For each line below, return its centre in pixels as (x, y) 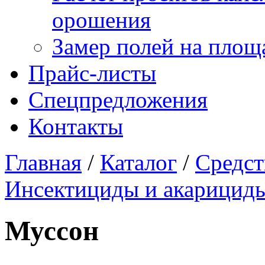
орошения (101, 20)
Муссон (52, 231)
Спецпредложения (118, 100)
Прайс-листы (92, 73)
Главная (43, 162)
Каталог (138, 162)
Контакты (76, 126)
